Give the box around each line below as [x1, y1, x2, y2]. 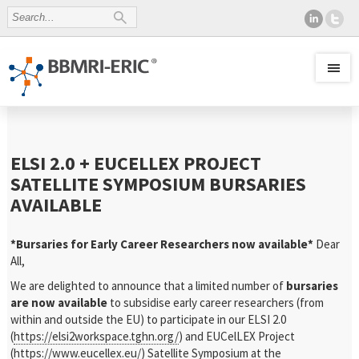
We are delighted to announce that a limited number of [10, 278, 287, 293]
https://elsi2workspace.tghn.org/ [14, 329, 179, 344]
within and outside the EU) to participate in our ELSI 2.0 [10, 312, 287, 327]
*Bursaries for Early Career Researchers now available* [10, 236, 314, 252]
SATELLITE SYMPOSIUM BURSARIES [10, 171, 307, 196]
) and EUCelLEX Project [179, 329, 296, 344]
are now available [10, 295, 108, 310]
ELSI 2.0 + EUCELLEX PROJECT [10, 151, 262, 175]
